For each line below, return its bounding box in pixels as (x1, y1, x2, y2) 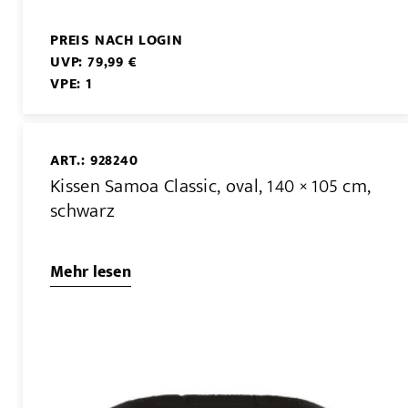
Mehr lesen (50, 259, 131, 287)
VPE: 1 (50, 71, 92, 97)
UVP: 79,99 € (50, 49, 138, 75)
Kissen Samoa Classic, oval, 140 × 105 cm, (50, 170, 372, 203)
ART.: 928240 (50, 148, 138, 173)
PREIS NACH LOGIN (50, 27, 183, 53)
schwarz (50, 195, 116, 228)
